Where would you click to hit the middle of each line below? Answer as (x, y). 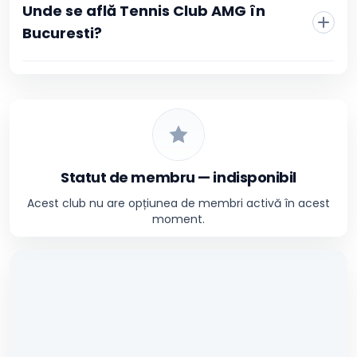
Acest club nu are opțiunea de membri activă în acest (178, 203)
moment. (178, 219)
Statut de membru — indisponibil (178, 177)
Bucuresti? (62, 33)
